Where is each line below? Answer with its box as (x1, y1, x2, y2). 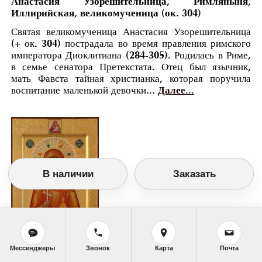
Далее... (157, 85, 194, 96)
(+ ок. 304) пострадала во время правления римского (11, 38, 251, 50)
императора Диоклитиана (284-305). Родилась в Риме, (11, 50, 251, 61)
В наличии (42, 168, 94, 180)
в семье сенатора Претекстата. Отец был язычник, (11, 61, 251, 73)
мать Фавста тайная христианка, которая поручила (11, 73, 251, 85)
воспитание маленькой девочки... (11, 85, 158, 96)
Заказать (173, 168, 216, 180)
